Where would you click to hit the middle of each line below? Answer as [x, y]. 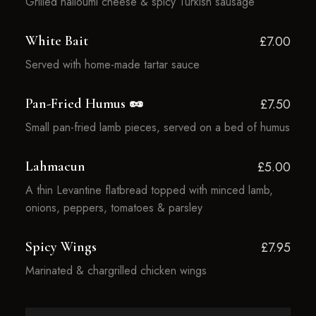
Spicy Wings [61, 247]
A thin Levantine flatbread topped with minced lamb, [149, 190]
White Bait [56, 41]
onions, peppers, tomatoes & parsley [114, 208]
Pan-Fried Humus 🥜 [84, 104]
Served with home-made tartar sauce [112, 65]
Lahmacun [55, 166]
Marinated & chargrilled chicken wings [116, 271]
